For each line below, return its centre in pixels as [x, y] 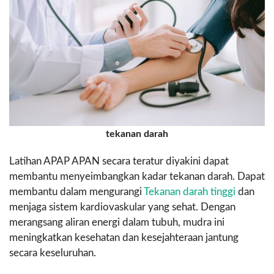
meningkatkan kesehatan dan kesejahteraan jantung [124, 237]
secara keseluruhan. [53, 253]
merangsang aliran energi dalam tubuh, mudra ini [117, 222]
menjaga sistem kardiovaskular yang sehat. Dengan [122, 207]
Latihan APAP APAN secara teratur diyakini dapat [119, 161]
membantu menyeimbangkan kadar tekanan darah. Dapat [137, 176]
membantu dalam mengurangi [76, 191]
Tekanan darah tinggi [190, 191]
